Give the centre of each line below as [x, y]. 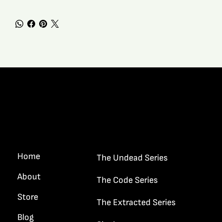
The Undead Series [132, 158]
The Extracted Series [136, 202]
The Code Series [127, 180]
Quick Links [53, 125]
